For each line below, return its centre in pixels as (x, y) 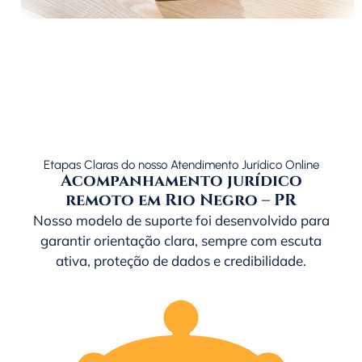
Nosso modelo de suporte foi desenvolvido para (181, 221)
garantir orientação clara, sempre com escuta (181, 241)
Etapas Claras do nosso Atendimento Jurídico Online (181, 165)
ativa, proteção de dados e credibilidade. (181, 261)
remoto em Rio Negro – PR (181, 201)
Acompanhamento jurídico (181, 181)
